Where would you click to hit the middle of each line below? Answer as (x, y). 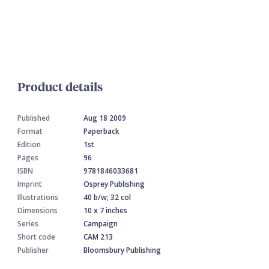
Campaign (101, 223)
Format (30, 131)
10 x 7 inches (105, 210)
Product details (60, 86)
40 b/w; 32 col (107, 197)
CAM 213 (98, 237)
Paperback (101, 131)
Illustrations (38, 197)
